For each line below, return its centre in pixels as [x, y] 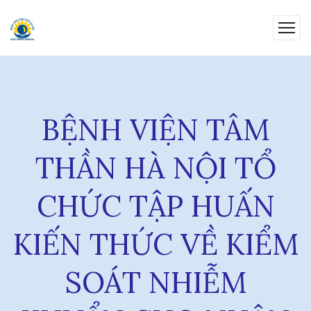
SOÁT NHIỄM [155, 283]
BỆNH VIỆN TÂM [155, 130]
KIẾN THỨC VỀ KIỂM [155, 244]
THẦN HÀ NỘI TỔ [155, 168]
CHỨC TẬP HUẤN [155, 206]
